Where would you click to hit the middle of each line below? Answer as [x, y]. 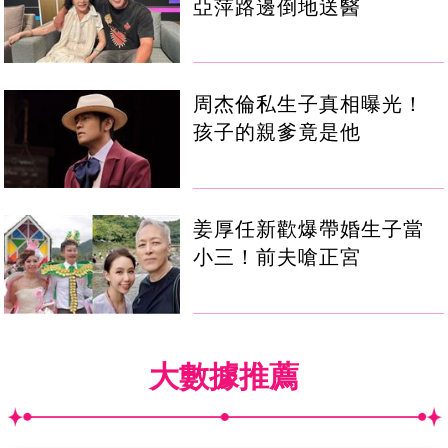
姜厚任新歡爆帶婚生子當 [309, 228]
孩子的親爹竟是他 [277, 131]
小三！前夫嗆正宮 [277, 256]
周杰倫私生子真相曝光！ [309, 103]
